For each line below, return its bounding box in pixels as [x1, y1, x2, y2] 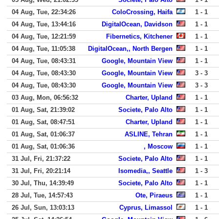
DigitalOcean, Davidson [102, 21, 173, 28]
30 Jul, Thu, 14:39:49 [12, 179, 74, 187]
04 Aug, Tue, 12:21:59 [12, 33, 76, 40]
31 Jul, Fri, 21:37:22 [12, 155, 70, 162]
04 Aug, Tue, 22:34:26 [12, 8, 76, 16]
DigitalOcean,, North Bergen [88, 45, 173, 52]
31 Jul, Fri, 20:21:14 [12, 167, 70, 175]
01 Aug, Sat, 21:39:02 [12, 106, 75, 113]
